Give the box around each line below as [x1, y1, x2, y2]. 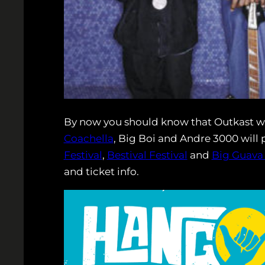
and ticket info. [63, 166, 139, 178]
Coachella [63, 132, 114, 145]
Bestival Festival [106, 149, 188, 161]
